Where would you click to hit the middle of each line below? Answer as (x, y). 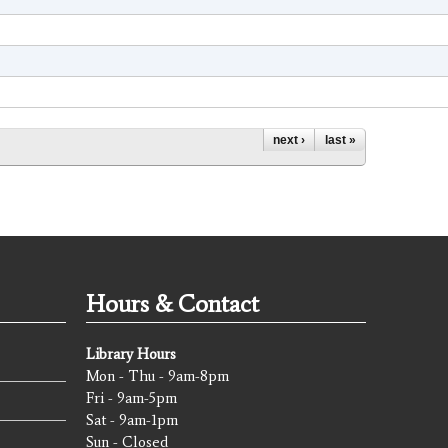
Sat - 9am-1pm (132, 420)
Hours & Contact (172, 304)
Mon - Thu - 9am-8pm (157, 376)
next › (289, 140)
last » (340, 140)
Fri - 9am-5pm (131, 398)
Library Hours (131, 354)
